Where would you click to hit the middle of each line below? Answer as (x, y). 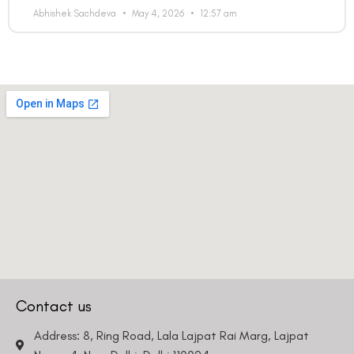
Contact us (54, 306)
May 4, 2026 (158, 14)
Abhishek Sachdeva (76, 14)
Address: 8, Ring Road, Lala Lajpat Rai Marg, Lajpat (171, 336)
